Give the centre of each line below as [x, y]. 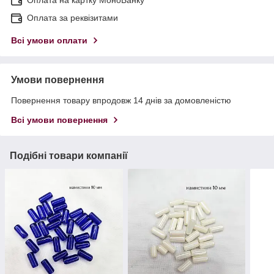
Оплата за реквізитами [72, 17]
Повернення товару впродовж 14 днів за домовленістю [121, 100]
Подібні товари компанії [69, 155]
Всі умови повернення [59, 120]
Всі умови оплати [49, 40]
